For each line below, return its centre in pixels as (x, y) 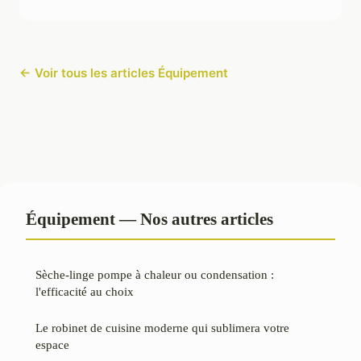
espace (52, 345)
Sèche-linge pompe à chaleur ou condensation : (155, 275)
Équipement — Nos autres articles (149, 219)
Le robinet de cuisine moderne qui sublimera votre (162, 328)
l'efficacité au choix (85, 292)
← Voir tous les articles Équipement (124, 73)
